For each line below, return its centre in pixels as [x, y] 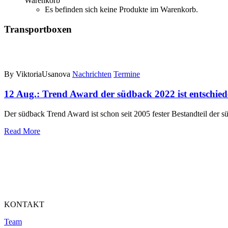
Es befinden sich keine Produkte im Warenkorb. [121, 9]
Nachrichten [92, 74]
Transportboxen [38, 29]
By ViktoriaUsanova [37, 74]
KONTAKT [24, 204]
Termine [127, 74]
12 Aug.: [23, 94]
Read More [22, 131]
